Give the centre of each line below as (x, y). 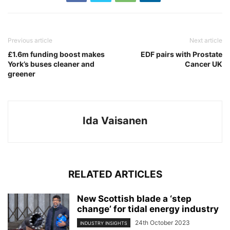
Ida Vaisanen (115, 121)
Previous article (30, 40)
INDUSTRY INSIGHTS (104, 223)
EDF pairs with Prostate (181, 54)
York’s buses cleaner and (51, 64)
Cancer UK (204, 64)
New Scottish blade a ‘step (134, 199)
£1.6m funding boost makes (56, 54)
